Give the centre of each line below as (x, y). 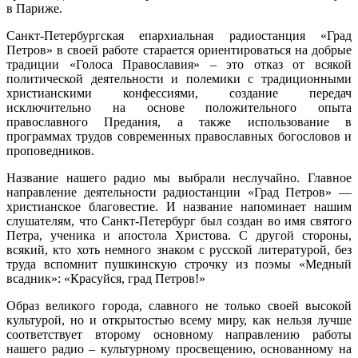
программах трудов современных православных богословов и (179, 137)
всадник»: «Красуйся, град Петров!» (106, 279)
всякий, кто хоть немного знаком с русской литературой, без (179, 250)
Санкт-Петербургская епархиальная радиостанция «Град (179, 36)
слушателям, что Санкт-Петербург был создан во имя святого (179, 221)
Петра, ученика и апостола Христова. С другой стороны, (179, 236)
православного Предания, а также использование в (179, 122)
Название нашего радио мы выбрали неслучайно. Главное (179, 178)
